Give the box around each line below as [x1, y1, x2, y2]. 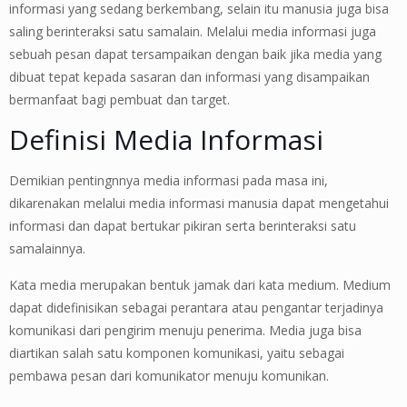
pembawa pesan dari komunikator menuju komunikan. [9, 366, 329, 384]
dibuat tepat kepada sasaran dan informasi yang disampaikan [9, 67, 370, 85]
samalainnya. [9, 239, 85, 257]
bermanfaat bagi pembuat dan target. [9, 90, 230, 108]
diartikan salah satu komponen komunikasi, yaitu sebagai [9, 343, 344, 362]
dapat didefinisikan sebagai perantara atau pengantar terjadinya [9, 298, 383, 316]
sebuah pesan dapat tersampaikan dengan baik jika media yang [9, 45, 382, 63]
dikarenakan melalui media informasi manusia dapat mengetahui [9, 194, 389, 212]
